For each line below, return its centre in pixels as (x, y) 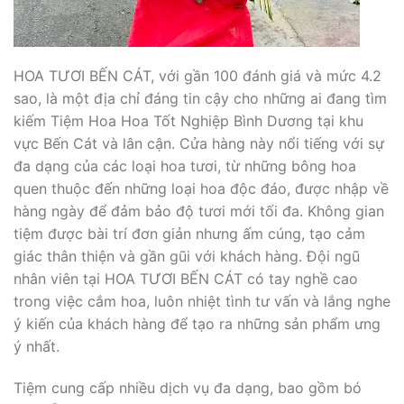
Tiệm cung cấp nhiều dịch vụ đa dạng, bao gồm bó (188, 388)
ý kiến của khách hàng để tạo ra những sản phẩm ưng (197, 324)
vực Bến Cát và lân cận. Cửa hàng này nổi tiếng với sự (199, 144)
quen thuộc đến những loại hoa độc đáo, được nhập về (201, 189)
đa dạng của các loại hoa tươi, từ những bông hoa (185, 166)
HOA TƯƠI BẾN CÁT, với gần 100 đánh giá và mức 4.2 (197, 76)
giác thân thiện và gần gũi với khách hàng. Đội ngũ (187, 257)
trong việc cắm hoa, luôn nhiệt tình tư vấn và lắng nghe (202, 302)
